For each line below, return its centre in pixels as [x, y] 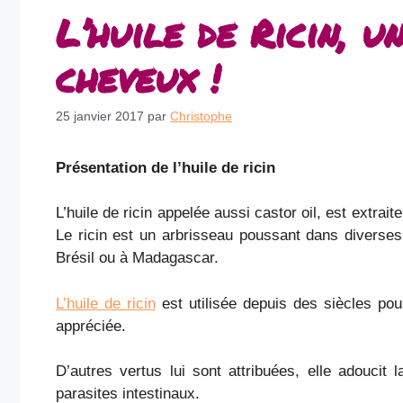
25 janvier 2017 [100, 116]
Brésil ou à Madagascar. [137, 258]
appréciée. [91, 326]
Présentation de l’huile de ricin [166, 167]
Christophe [201, 116]
